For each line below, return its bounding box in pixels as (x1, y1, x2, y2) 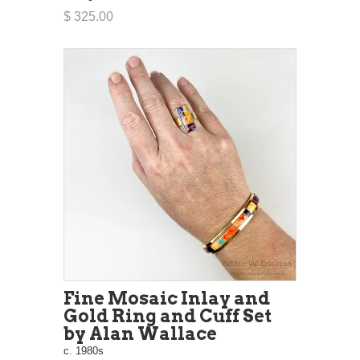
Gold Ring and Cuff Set (63, 305, 272, 326)
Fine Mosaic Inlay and (63, 287, 270, 309)
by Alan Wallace (63, 322, 217, 344)
